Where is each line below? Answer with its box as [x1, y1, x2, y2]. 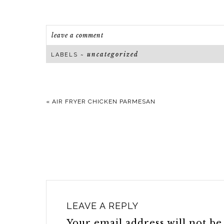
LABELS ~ [51, 51, 87, 58]
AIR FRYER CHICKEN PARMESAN [52, 97, 155, 105]
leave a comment [51, 31, 103, 39]
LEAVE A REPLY [66, 200, 138, 211]
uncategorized [87, 50, 138, 58]
